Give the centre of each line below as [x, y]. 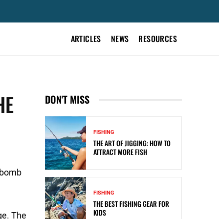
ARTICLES [86, 39]
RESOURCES [158, 39]
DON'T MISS [67, 99]
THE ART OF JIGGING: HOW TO [132, 143]
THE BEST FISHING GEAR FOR [131, 204]
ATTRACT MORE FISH [120, 152]
